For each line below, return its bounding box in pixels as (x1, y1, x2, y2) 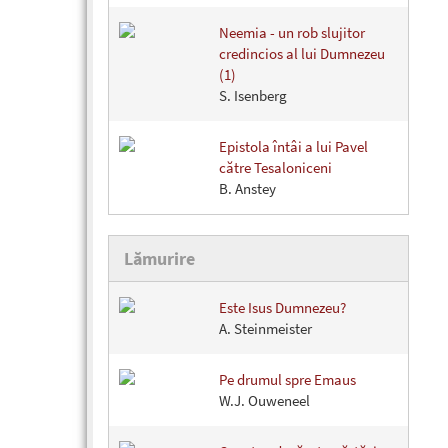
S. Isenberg (219, 86, 287, 105)
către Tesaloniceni (219, 158, 332, 177)
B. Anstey (219, 179, 276, 198)
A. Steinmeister (219, 319, 312, 338)
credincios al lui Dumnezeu (219, 44, 385, 63)
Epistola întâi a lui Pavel (219, 137, 368, 156)
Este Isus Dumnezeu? (219, 298, 346, 317)
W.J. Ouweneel (219, 391, 310, 410)
